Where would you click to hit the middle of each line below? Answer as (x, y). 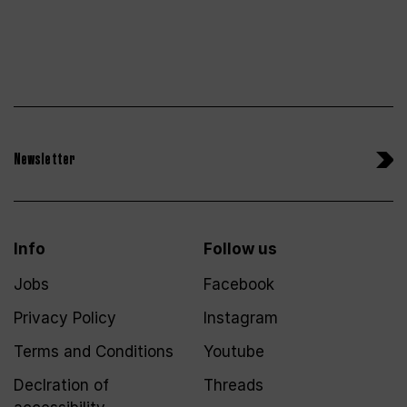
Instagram (241, 318)
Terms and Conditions (94, 352)
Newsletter (45, 160)
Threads (233, 386)
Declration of (61, 386)
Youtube (234, 352)
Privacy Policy (65, 318)
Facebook (239, 285)
